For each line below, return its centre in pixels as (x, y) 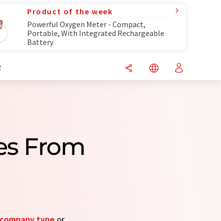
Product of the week (70, 11)
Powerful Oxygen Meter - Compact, (86, 24)
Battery (40, 42)
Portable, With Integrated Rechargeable (96, 33)
